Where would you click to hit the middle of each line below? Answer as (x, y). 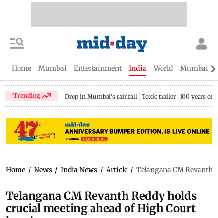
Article (117, 170)
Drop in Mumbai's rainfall (101, 97)
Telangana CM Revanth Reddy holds (101, 195)
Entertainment (98, 68)
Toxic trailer (159, 97)
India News (79, 170)
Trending (27, 95)
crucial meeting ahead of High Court (101, 208)
